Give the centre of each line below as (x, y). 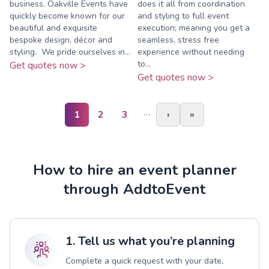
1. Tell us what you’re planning (150, 241)
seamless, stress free (178, 40)
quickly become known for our (67, 16)
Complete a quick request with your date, (144, 261)
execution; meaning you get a (194, 28)
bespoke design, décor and (61, 40)
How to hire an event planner (134, 170)
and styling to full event (183, 16)
